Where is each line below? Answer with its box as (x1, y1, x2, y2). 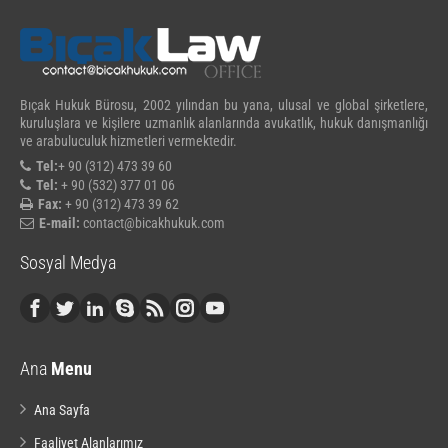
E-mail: (39, 214, 80, 231)
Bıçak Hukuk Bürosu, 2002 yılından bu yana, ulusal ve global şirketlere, (20, 96, 428, 113)
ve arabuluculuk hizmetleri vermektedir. (20, 132, 237, 149)
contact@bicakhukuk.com (80, 214, 225, 231)
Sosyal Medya (20, 251, 116, 273)
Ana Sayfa (34, 401, 90, 418)
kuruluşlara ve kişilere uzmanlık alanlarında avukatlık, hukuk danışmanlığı (20, 114, 428, 131)
